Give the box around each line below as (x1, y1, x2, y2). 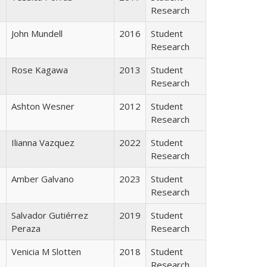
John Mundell (11, 27, 63, 39)
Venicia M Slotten (11, 245, 81, 257)
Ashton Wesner (11, 100, 74, 112)
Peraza (11, 222, 41, 234)
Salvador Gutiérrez (11, 209, 88, 221)
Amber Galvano (11, 172, 74, 185)
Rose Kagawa (11, 63, 68, 76)
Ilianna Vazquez (11, 136, 74, 148)
